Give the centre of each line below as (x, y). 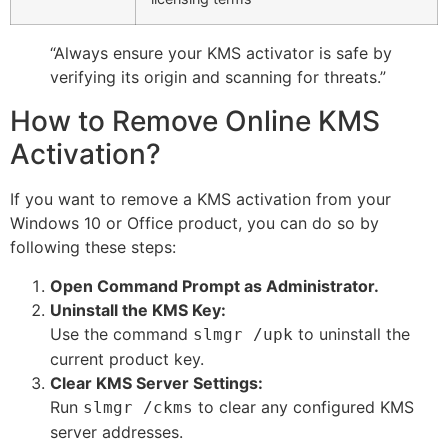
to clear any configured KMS (303, 406)
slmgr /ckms (138, 407)
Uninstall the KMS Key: (138, 309)
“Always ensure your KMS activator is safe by (221, 53)
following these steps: (93, 247)
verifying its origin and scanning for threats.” (218, 77)
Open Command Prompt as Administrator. (214, 285)
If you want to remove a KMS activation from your (200, 199)
